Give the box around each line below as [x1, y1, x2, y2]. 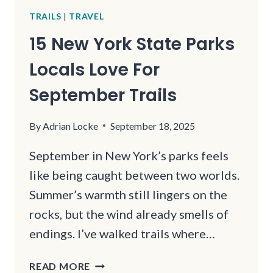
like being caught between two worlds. [29, 167, 239, 182]
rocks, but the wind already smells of [29, 206, 229, 221]
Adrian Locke [43, 119, 99, 132]
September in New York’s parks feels [29, 147, 229, 163]
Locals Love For [29, 57, 160, 82]
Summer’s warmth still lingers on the [29, 186, 227, 202]
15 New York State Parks [29, 32, 235, 56]
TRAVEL [69, 10, 104, 21]
